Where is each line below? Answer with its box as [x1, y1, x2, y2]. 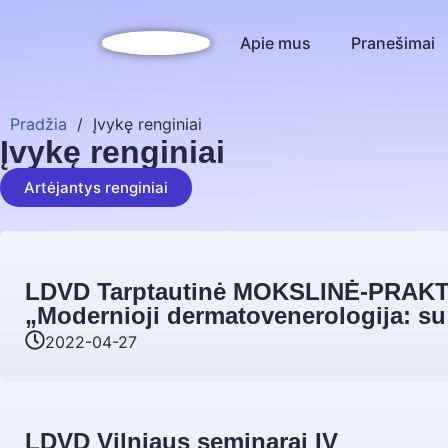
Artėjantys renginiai [24, 177, 168, 197]
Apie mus [240, 33, 312, 53]
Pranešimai [351, 33, 436, 53]
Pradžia [10, 113, 67, 134]
